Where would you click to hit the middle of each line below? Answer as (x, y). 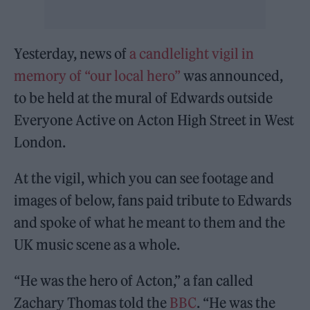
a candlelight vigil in (192, 54)
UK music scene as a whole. (97, 245)
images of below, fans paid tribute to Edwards (153, 201)
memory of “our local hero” (98, 76)
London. (40, 143)
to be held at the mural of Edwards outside (144, 98)
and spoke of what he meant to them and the (150, 223)
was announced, (232, 76)
